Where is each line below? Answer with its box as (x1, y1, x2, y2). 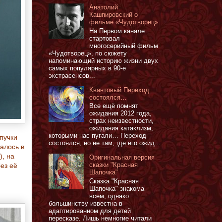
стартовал (89, 34, 120, 42)
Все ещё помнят (89, 102, 139, 110)
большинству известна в (49, 199, 122, 207)
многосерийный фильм (89, 42, 159, 50)
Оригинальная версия (89, 154, 155, 162)
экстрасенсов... (49, 71, 95, 79)
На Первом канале (89, 27, 145, 35)
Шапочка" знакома (89, 184, 145, 192)
